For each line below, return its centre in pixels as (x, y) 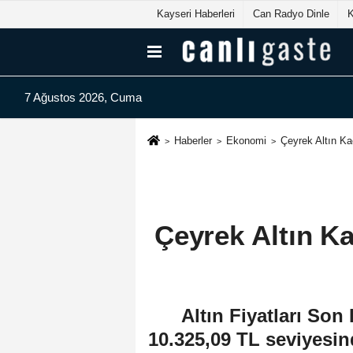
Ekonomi (246, 141)
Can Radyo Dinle (291, 14)
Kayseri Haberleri (196, 14)
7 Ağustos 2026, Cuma (83, 98)
